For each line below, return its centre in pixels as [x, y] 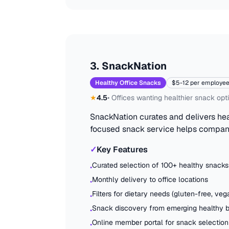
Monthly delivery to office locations [150, 179]
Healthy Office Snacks [128, 83]
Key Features [122, 150]
